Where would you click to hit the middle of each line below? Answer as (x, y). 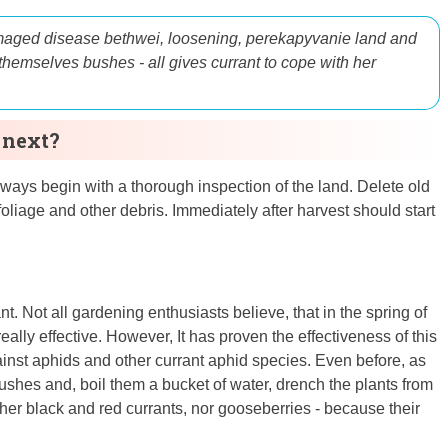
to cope (290, 63)
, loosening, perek (223, 39)
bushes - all (124, 63)
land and (384, 39)
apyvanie (318, 39)
